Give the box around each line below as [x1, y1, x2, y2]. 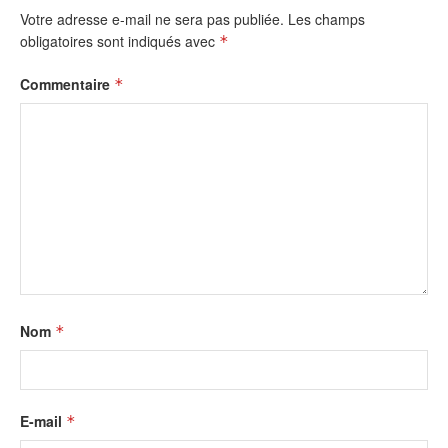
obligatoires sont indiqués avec [20, 30, 219, 51]
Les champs [288, 8, 365, 29]
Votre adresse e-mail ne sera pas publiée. [20, 8, 284, 29]
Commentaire [20, 73, 114, 94]
